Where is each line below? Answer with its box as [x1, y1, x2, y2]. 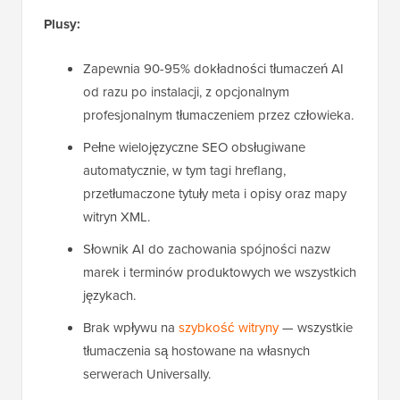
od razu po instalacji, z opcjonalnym [83, 82, 289, 102]
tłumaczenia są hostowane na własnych [83, 341, 310, 361]
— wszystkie [279, 318, 353, 337]
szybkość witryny [179, 318, 279, 337]
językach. [83, 286, 136, 305]
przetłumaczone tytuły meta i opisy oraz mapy [83, 184, 346, 204]
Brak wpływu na [83, 318, 179, 337]
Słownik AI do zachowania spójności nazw [83, 239, 330, 259]
